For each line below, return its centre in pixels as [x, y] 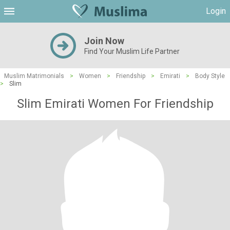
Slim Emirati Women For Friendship [115, 104]
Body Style [210, 76]
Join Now [104, 41]
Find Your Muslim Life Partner [132, 51]
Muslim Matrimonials [34, 76]
